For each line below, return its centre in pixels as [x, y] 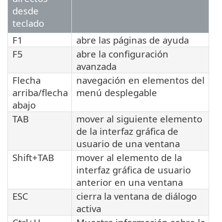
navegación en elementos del [140, 80]
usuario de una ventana [128, 144]
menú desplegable [117, 93]
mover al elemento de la [129, 158]
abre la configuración [122, 54]
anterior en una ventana [130, 182]
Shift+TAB [33, 158]
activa [89, 209]
